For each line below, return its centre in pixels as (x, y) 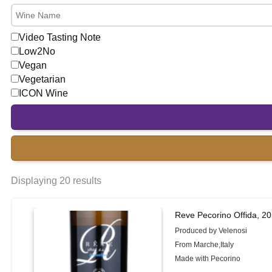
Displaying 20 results (56, 181)
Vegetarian (42, 79)
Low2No (37, 51)
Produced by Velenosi (211, 231)
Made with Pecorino (208, 259)
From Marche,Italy (205, 245)
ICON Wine (43, 93)
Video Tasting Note (60, 37)
